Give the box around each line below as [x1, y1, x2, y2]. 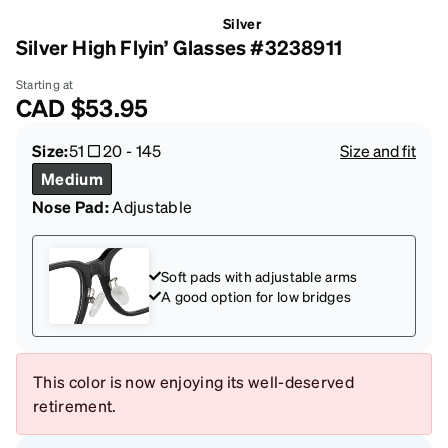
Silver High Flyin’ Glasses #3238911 [16, 33, 342, 60]
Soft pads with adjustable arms [161, 266, 358, 285]
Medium [41, 167, 103, 189]
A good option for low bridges [161, 286, 352, 305]
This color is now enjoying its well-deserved [33, 370, 355, 392]
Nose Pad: [32, 195, 109, 217]
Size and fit [340, 139, 416, 161]
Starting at [16, 76, 74, 92]
